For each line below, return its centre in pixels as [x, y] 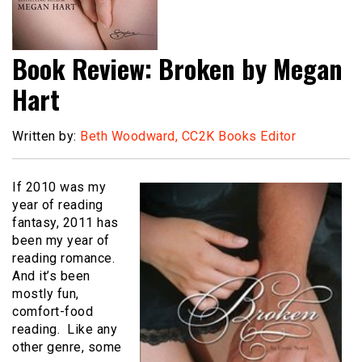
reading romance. [65, 259]
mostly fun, [46, 294]
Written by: [46, 137]
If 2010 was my [59, 187]
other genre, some [67, 347]
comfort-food [53, 312]
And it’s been [51, 276]
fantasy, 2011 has [65, 223]
